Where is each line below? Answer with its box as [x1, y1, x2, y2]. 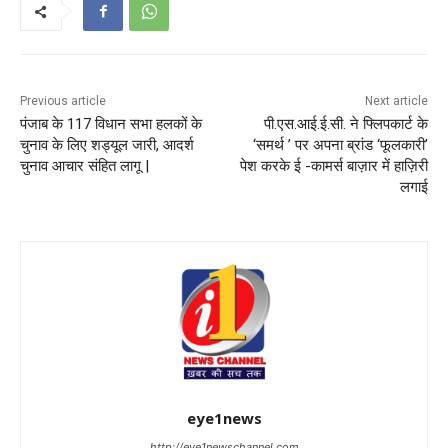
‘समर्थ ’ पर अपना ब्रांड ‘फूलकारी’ [252, 136, 428, 155]
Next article [364, 94, 428, 109]
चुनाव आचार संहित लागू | [20, 157, 149, 176]
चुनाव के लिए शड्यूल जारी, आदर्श [20, 136, 194, 155]
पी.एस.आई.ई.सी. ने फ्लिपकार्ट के [263, 115, 428, 134]
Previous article [20, 94, 106, 109]
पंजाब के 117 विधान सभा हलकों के [20, 115, 202, 134]
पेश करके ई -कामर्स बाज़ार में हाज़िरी [239, 157, 428, 176]
